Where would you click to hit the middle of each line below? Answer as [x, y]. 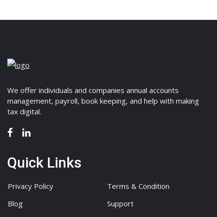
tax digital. [24, 111]
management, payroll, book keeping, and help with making [103, 101]
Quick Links [44, 162]
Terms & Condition [138, 186]
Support [120, 203]
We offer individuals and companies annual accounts [93, 90]
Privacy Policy [31, 186]
